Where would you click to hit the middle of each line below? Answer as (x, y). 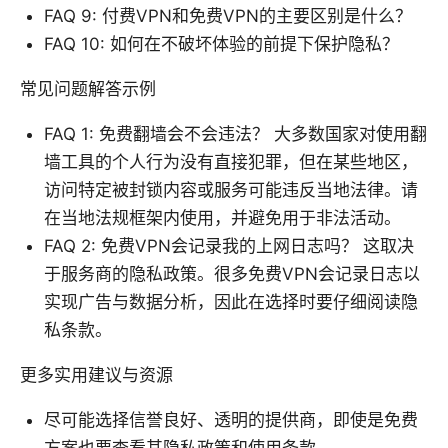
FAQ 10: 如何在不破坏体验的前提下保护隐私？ (221, 44)
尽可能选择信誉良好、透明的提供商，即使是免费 (231, 420)
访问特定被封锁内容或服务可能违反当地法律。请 (231, 190)
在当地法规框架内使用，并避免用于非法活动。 (222, 218)
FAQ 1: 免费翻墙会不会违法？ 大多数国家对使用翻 (235, 134)
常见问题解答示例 (88, 89)
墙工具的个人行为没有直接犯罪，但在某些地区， (231, 162)
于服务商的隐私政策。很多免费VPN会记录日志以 (232, 274)
